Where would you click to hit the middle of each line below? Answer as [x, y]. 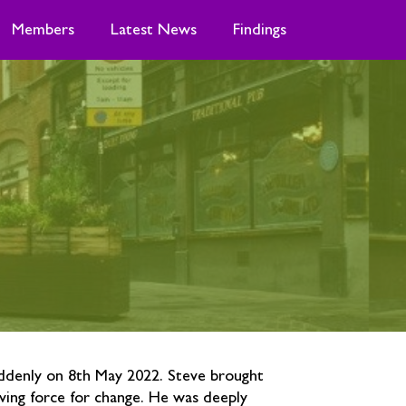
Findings [259, 30]
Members [43, 30]
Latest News [153, 30]
